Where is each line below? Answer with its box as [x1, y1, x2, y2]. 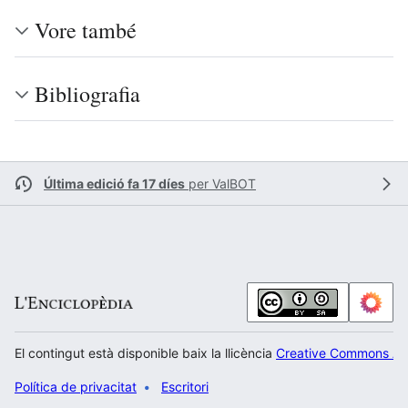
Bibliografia [35, 79, 140, 108]
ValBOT [212, 176, 256, 191]
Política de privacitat [15, 379, 137, 394]
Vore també [35, 15, 137, 45]
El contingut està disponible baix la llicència [15, 345, 276, 361]
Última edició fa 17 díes [44, 176, 185, 191]
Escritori [161, 379, 209, 394]
